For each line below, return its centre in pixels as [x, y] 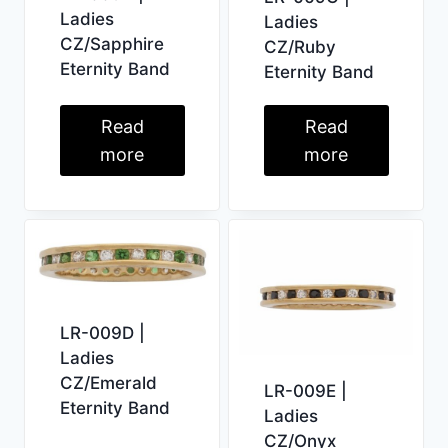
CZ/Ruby [299, 47]
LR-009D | [102, 333]
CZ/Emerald [108, 383]
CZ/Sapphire [111, 43]
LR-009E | [305, 390]
